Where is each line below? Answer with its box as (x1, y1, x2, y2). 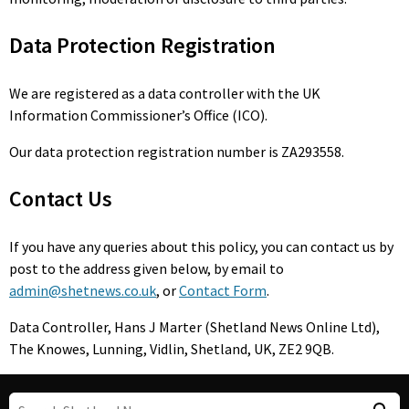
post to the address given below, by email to (9, 259, 284, 278)
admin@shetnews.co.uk (9, 281, 156, 299)
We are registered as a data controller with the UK (9, 84, 320, 102)
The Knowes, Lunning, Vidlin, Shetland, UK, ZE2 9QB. (9, 340, 334, 358)
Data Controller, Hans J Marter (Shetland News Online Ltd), (9, 318, 380, 336)
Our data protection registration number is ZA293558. (9, 142, 344, 161)
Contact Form (179, 281, 267, 299)
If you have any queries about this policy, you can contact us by (9, 237, 393, 256)
